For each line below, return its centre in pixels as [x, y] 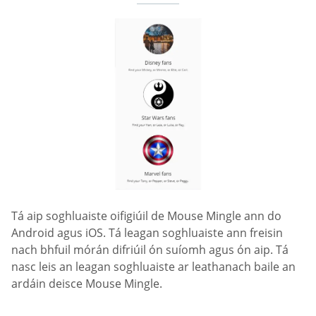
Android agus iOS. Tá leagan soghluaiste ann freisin [147, 232]
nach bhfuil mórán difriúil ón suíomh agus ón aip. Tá [150, 249]
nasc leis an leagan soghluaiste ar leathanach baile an [153, 266]
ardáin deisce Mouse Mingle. [87, 283]
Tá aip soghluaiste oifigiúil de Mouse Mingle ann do [146, 215]
